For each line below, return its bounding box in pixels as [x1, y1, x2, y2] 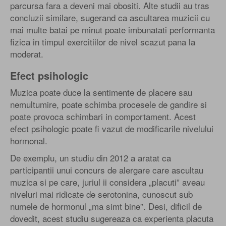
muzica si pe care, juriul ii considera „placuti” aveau [10, 175, 205, 188]
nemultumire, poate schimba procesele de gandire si [10, 97, 207, 110]
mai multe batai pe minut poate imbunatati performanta [10, 23, 215, 36]
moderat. [10, 47, 43, 60]
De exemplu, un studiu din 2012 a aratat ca [10, 151, 171, 164]
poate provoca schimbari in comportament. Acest [10, 109, 196, 123]
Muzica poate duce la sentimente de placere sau [10, 85, 192, 98]
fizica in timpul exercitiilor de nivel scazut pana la [10, 35, 195, 48]
